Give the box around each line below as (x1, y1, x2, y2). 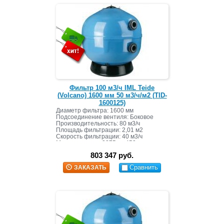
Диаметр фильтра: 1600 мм (55, 107, 133, 114)
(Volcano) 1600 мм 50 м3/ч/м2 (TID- (57, 91, 167, 99)
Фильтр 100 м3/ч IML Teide (69, 84, 154, 92)
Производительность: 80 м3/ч (55, 120, 140, 127)
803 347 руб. (90, 151, 133, 160)
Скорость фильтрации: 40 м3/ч (55, 133, 142, 140)
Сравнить (129, 163, 158, 171)
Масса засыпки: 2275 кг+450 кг (55, 139, 142, 147)
